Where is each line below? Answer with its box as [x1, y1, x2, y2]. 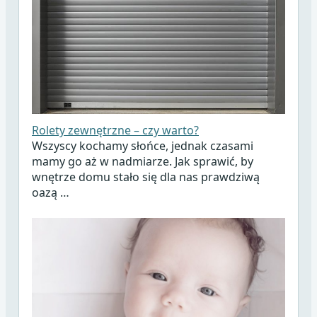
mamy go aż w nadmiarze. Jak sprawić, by [31, 153, 253, 169]
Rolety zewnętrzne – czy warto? [31, 122, 199, 138]
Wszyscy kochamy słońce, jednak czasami [31, 137, 253, 154]
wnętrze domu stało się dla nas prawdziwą [31, 168, 260, 185]
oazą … [31, 184, 69, 200]
